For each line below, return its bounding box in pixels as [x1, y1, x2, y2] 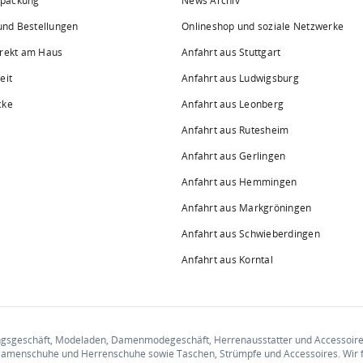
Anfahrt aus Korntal [181, 253, 273, 267]
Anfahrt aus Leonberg [181, 97, 284, 111]
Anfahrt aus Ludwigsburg [181, 71, 299, 85]
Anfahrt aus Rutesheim [181, 123, 289, 137]
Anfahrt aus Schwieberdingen [181, 227, 320, 241]
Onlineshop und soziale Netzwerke [181, 19, 344, 33]
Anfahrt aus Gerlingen [181, 149, 286, 163]
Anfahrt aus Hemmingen [181, 175, 297, 189]
